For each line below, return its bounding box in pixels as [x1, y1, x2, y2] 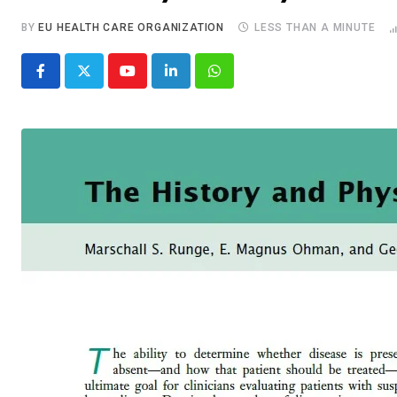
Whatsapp [213, 73, 276, 90]
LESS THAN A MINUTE [254, 21, 376, 35]
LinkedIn [169, 73, 223, 90]
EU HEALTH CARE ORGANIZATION [38, 21, 225, 35]
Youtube [126, 73, 176, 90]
